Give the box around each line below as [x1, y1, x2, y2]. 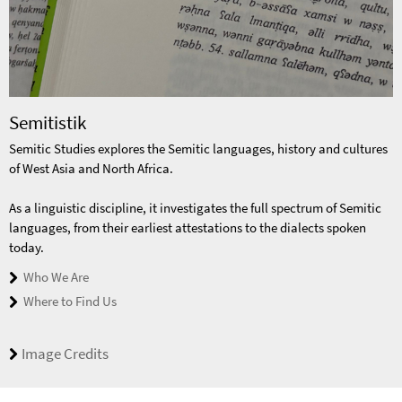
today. [9, 238, 44, 256]
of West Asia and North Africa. [9, 159, 173, 177]
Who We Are [23, 267, 89, 285]
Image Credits [22, 344, 109, 364]
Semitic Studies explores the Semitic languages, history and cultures [9, 139, 388, 157]
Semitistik [9, 109, 86, 135]
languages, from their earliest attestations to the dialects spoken [9, 218, 366, 236]
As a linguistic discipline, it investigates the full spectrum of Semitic [9, 198, 381, 216]
